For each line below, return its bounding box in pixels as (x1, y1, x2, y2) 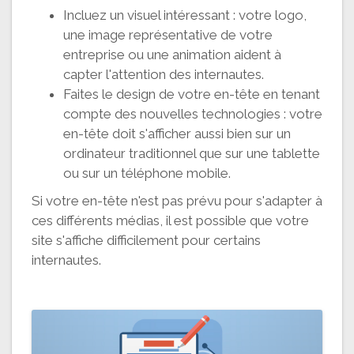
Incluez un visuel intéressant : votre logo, (63, 6, 307, 23)
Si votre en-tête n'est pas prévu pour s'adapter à (32, 192, 322, 209)
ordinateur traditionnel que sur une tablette (63, 145, 320, 161)
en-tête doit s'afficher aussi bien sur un (63, 125, 291, 141)
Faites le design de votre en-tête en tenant (63, 85, 320, 102)
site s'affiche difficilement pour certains (32, 232, 261, 248)
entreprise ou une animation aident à (63, 46, 281, 62)
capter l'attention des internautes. (63, 66, 264, 82)
